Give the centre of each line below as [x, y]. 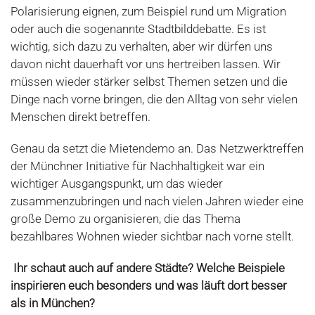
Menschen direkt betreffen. [81, 117]
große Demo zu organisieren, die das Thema [126, 219]
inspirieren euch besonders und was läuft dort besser [149, 285]
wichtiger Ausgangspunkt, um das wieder [117, 184]
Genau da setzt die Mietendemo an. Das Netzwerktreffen [157, 148]
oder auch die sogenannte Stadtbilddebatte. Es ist [138, 29]
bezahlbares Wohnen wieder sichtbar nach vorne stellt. [152, 236]
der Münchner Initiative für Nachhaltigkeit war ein [137, 166]
